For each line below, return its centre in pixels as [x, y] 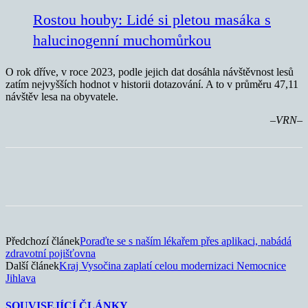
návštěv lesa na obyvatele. [62, 97]
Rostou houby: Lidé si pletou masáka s [152, 20]
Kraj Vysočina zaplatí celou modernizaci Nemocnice [173, 266]
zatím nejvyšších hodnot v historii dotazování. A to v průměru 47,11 [152, 85]
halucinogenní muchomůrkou [122, 41]
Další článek [32, 266]
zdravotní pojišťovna [51, 254]
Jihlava [21, 278]
